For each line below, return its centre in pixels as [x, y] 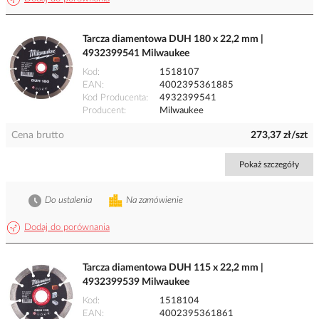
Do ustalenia [68, 201]
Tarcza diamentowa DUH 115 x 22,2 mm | [173, 268]
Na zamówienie [155, 201]
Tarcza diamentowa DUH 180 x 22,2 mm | [173, 40]
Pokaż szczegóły [269, 165]
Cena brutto [38, 136]
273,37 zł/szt [279, 136]
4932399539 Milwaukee [136, 282]
